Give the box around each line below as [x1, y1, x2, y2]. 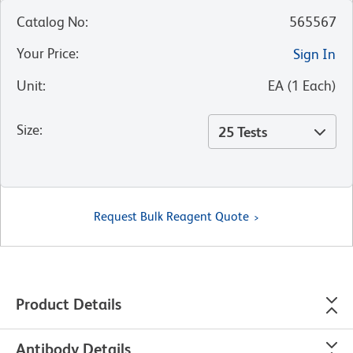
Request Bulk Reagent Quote [94, 208, 249, 224]
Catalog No [17, 13, 85, 30]
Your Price [17, 44, 76, 61]
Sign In [293, 45, 336, 62]
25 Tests [218, 123, 267, 140]
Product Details [16, 295, 121, 313]
